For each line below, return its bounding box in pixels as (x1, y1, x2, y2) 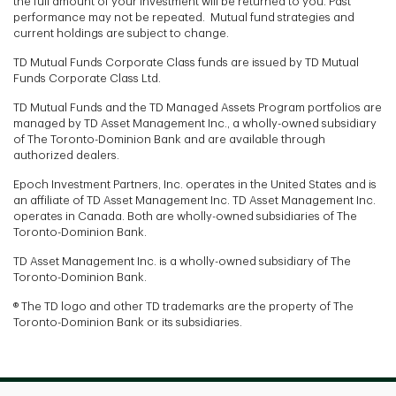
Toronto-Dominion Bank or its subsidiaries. (13, 316, 242, 328)
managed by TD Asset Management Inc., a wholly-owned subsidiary (13, 117, 377, 129)
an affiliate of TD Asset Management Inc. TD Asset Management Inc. (13, 194, 376, 206)
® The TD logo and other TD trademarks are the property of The (13, 300, 354, 312)
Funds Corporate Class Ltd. (13, 72, 161, 84)
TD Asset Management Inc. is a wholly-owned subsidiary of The (13, 255, 351, 267)
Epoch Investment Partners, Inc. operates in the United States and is (13, 178, 377, 190)
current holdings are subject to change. (13, 27, 229, 39)
